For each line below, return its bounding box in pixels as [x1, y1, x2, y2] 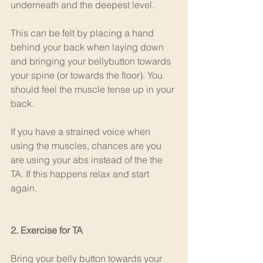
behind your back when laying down [11, 41, 166, 53]
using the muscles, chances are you [11, 140, 164, 151]
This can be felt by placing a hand [11, 27, 156, 39]
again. [11, 182, 37, 194]
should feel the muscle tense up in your [11, 83, 177, 95]
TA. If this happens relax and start [11, 168, 151, 180]
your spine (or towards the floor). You [11, 69, 165, 81]
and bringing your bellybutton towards [11, 55, 173, 67]
